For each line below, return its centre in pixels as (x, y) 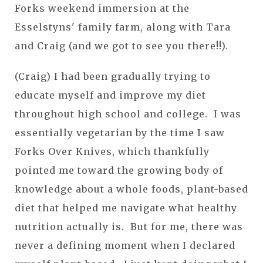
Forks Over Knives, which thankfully (112, 151)
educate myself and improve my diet (110, 95)
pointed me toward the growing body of (119, 170)
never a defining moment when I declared (125, 245)
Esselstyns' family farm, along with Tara (123, 27)
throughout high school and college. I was (128, 114)
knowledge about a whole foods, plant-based (131, 189)
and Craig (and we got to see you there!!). (122, 45)
